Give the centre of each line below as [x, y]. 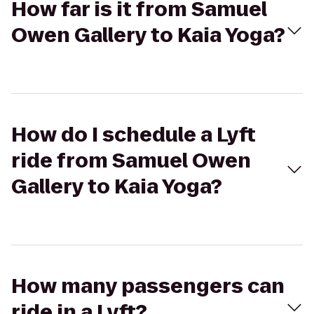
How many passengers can [148, 286]
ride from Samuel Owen [131, 161]
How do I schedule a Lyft [134, 135]
